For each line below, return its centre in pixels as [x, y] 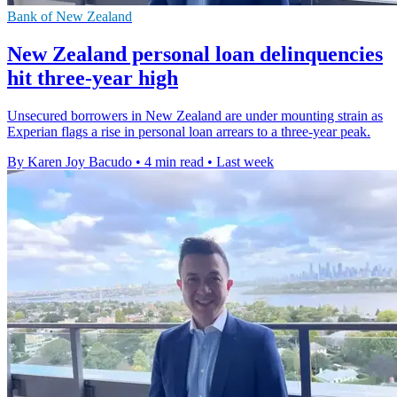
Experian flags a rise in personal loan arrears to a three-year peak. [189, 132]
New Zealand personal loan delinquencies [195, 54]
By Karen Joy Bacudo [70, 162]
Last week [245, 162]
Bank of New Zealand [70, 17]
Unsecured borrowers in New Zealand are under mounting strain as [195, 116]
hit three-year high [93, 78]
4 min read [174, 162]
